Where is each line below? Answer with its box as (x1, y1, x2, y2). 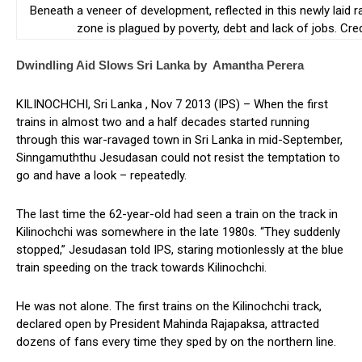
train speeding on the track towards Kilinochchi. (16, 260, 267, 276)
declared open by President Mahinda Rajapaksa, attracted (16, 317, 319, 332)
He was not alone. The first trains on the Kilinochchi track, (16, 299, 322, 314)
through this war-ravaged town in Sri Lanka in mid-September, (16, 133, 343, 148)
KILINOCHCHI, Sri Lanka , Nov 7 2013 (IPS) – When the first (16, 97, 328, 112)
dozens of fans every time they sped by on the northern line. (16, 335, 336, 350)
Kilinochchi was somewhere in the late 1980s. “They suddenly (16, 225, 340, 240)
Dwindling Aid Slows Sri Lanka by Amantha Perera (16, 58, 310, 73)
